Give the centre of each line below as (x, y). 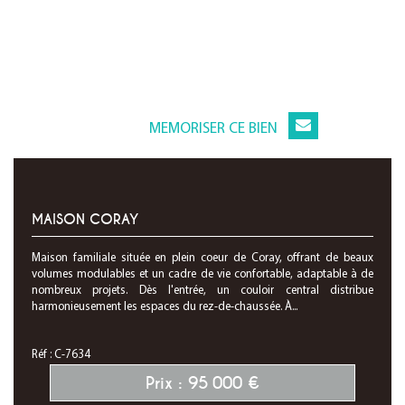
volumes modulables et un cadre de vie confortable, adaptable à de (202, 274)
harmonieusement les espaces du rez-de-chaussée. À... (165, 307)
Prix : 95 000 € (202, 383)
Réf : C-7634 (61, 355)
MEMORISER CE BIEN (213, 129)
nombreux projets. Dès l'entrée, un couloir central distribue (202, 291)
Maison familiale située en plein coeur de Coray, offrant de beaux (202, 258)
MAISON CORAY (85, 220)
